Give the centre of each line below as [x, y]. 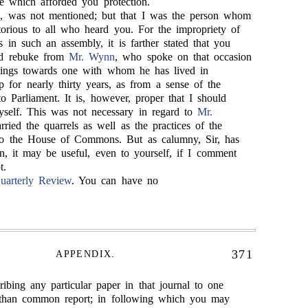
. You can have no [115, 180]
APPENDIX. [86, 254]
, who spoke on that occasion [184, 57]
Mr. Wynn [92, 57]
